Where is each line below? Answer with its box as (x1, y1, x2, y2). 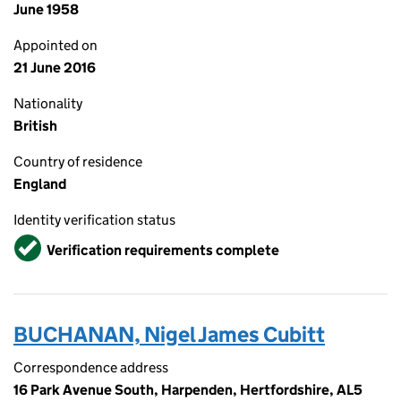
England (13, 175, 66, 192)
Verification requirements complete (47, 241, 279, 259)
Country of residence (13, 153, 142, 170)
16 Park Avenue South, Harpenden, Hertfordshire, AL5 (13, 381, 363, 398)
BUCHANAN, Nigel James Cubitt (13, 321, 325, 347)
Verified (16, 234, 66, 251)
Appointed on (13, 37, 98, 54)
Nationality (13, 95, 82, 112)
